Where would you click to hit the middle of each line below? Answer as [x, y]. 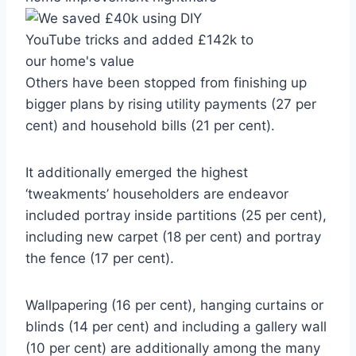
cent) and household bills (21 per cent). [150, 126]
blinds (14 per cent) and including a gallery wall [176, 327]
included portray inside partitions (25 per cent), [176, 216]
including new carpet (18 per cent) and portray [173, 237]
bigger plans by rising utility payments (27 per [171, 104]
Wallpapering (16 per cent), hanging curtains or [174, 306]
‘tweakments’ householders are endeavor [157, 194]
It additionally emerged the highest [137, 173]
